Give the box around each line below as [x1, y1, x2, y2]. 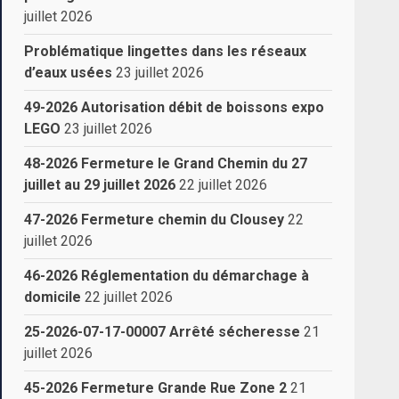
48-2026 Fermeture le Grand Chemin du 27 [24, 154, 308, 172]
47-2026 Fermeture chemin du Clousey [24, 210, 285, 228]
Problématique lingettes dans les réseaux [24, 42, 307, 60]
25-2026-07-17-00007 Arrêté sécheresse [24, 322, 301, 340]
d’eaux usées [24, 63, 113, 81]
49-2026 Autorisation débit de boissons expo [24, 98, 325, 116]
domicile [24, 288, 82, 305]
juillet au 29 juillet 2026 [24, 175, 176, 193]
